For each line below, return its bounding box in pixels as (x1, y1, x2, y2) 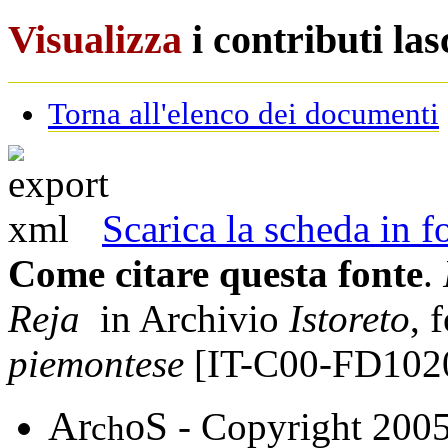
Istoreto (289, 296, 410, 340)
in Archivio (80, 296, 289, 340)
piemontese (8, 341, 184, 385)
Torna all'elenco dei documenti (48, 95, 439, 131)
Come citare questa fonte (8, 251, 423, 295)
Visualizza (8, 17, 182, 63)
